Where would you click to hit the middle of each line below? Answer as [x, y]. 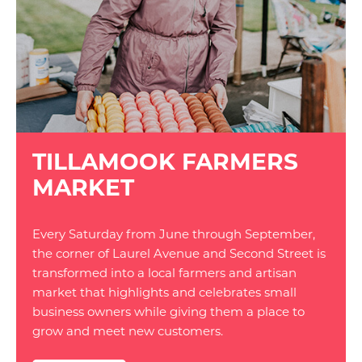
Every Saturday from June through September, [174, 234]
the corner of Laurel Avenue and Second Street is [179, 253]
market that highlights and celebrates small [164, 292]
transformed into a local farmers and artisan [164, 273]
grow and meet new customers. [128, 331]
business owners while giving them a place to [168, 311]
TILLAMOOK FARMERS [165, 162]
